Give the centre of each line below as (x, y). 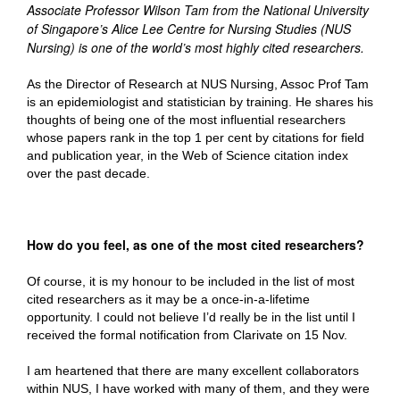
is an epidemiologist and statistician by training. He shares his (200, 102)
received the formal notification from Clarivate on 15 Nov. (187, 335)
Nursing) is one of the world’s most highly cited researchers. (197, 47)
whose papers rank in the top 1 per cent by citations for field (196, 137)
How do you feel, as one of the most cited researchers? (196, 245)
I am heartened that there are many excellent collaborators (193, 371)
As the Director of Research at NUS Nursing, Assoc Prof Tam (198, 84)
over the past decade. (88, 173)
